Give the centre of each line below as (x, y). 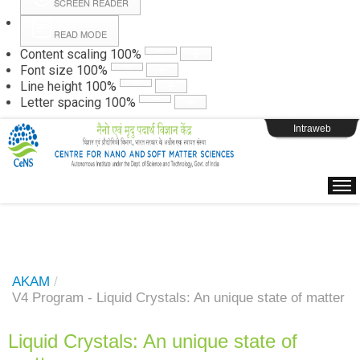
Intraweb (312, 129)
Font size (47, 70)
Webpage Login (180, 93)
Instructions (180, 37)
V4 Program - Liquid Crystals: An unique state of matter (178, 298)
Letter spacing (61, 102)
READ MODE (80, 34)
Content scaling (63, 54)
